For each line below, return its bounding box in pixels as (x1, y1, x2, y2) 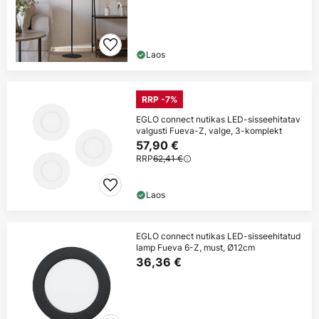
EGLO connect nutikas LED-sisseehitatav (136, 113, 300, 126)
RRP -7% (142, 94, 177, 105)
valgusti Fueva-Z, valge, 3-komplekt (136, 125, 282, 137)
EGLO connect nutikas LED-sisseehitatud (136, 230, 300, 243)
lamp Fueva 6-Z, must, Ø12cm (136, 241, 255, 254)
